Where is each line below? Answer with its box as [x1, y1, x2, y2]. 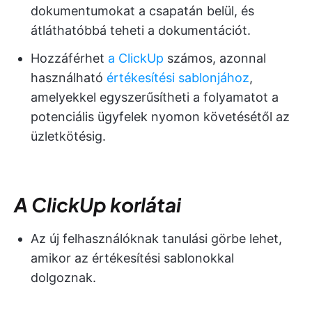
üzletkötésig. [31, 128, 106, 143]
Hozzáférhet [31, 50, 108, 65]
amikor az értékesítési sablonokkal [31, 250, 234, 265]
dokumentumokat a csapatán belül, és [31, 3, 254, 18]
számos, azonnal [164, 50, 266, 65]
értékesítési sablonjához [107, 70, 249, 85]
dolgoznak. [31, 270, 96, 285]
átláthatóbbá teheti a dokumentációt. [31, 22, 251, 38]
